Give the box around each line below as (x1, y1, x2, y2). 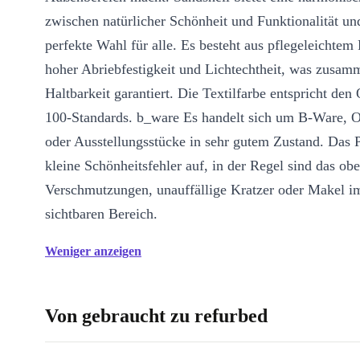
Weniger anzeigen (45, 244, 141, 258)
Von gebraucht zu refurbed (45, 305, 268, 326)
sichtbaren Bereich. (45, 206, 157, 222)
